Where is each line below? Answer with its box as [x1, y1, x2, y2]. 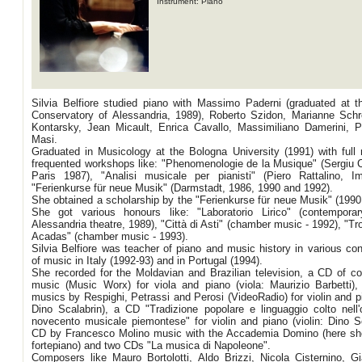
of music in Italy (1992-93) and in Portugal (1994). [32, 255, 263, 267]
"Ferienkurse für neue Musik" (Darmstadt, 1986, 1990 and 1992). [32, 182, 333, 194]
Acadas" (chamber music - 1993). [32, 230, 188, 242]
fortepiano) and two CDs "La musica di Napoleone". [32, 339, 271, 351]
